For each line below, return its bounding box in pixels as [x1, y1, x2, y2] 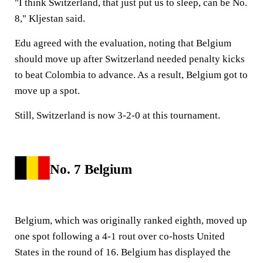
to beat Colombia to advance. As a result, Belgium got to [15, 69, 248, 80]
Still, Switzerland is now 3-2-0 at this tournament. [15, 109, 222, 121]
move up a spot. [15, 85, 80, 96]
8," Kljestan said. [15, 12, 85, 24]
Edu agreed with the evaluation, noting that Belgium [15, 37, 231, 49]
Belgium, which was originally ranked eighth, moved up [15, 214, 247, 226]
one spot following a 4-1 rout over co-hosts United [15, 230, 225, 242]
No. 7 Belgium [50, 161, 132, 177]
